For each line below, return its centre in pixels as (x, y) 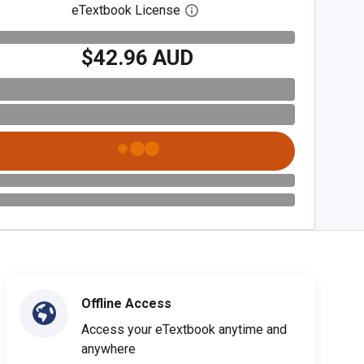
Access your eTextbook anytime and (184, 329)
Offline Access (126, 303)
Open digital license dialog (273, 11)
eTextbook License (126, 10)
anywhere (108, 349)
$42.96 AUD (138, 57)
